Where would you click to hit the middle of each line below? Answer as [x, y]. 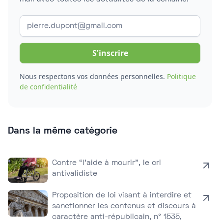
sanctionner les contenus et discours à [124, 206]
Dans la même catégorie [63, 131]
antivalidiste [75, 174]
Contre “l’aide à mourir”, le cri [107, 163]
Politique [181, 76]
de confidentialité [48, 87]
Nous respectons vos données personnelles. [93, 76]
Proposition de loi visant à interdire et [122, 195]
